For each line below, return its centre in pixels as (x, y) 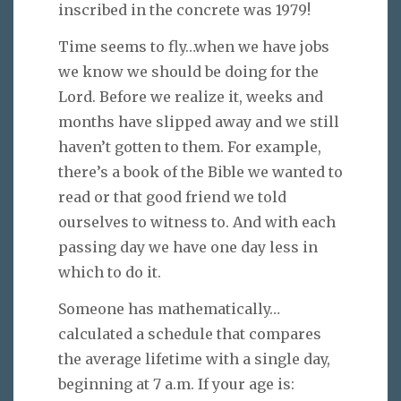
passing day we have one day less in (188, 247)
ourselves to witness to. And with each (197, 222)
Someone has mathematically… (169, 308)
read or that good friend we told (172, 196)
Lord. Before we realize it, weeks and (191, 96)
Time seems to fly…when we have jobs (194, 46)
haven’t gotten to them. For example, (190, 146)
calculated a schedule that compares (190, 333)
